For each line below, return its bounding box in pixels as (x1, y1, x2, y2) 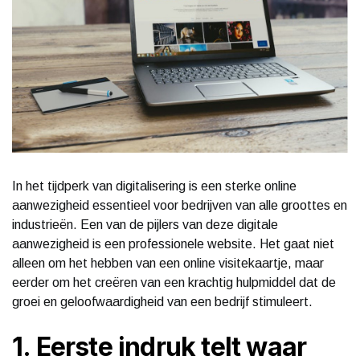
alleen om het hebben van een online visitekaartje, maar (12, 256, 324, 270)
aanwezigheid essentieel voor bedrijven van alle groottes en (12, 198, 347, 212)
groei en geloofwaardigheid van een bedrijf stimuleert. (12, 294, 313, 309)
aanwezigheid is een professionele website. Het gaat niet (12, 236, 334, 251)
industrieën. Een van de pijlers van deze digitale (12, 217, 278, 231)
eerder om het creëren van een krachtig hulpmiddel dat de (12, 275, 336, 289)
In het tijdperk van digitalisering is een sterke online (12, 178, 297, 193)
